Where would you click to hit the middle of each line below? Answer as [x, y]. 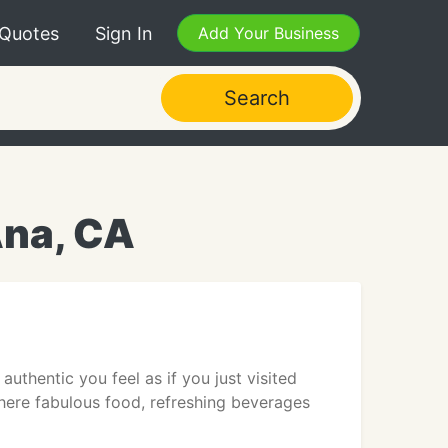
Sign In [124, 33]
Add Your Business [268, 33]
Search [256, 98]
